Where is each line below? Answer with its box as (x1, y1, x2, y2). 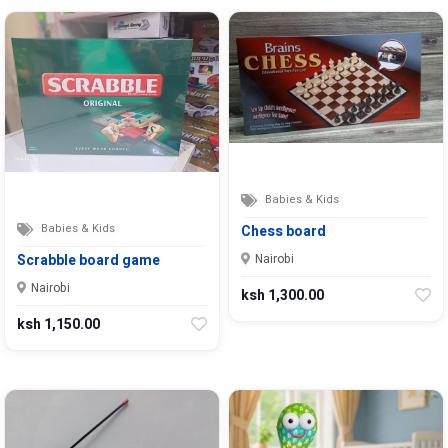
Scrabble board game (17, 250, 160, 272)
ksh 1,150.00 (17, 314, 100, 336)
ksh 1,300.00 (241, 284, 324, 306)
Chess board (241, 220, 326, 242)
